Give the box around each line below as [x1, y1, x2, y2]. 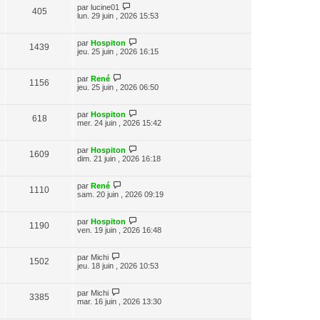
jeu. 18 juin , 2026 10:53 [77, 261, 159, 270]
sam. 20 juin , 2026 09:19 [77, 190, 164, 199]
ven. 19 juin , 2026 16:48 [77, 226, 161, 234]
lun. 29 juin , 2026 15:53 [77, 11, 159, 20]
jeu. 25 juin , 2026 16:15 [77, 47, 159, 56]
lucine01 [91, 3, 119, 11]
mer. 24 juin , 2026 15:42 [77, 119, 161, 127]
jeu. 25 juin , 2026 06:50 [77, 83, 159, 91]
